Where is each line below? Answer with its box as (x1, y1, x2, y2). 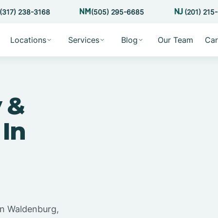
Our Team (157, 35, 193, 45)
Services (68, 35, 99, 45)
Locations (10, 35, 46, 45)
